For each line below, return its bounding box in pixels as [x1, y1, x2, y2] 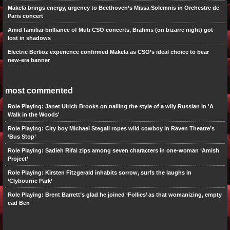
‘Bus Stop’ [7, 133, 36, 140]
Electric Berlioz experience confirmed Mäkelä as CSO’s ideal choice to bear [7, 49, 209, 55]
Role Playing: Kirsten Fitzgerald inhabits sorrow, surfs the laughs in [7, 169, 191, 176]
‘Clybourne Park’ [7, 178, 52, 184]
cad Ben [7, 200, 30, 206]
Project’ [7, 156, 28, 162]
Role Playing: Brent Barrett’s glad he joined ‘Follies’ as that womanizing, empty [7, 191, 222, 198]
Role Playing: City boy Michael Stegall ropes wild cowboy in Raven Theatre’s [7, 125, 215, 132]
